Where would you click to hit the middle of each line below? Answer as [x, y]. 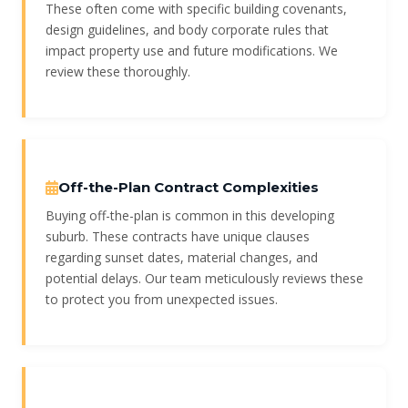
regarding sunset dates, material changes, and [182, 258]
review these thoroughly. [118, 72]
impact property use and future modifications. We [192, 51]
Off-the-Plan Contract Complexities [189, 188]
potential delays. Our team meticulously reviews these [204, 279]
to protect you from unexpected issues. [162, 300]
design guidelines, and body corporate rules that [187, 30]
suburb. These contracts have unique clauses [178, 237]
